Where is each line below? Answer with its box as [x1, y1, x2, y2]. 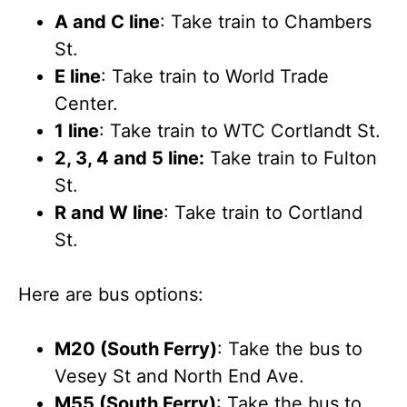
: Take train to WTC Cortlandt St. [99, 120, 381, 142]
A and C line [55, 11, 160, 33]
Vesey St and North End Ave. [55, 365, 304, 387]
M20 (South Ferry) [55, 338, 217, 360]
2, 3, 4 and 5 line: [55, 147, 204, 169]
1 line [55, 120, 99, 142]
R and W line [55, 202, 164, 223]
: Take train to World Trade [101, 65, 329, 87]
